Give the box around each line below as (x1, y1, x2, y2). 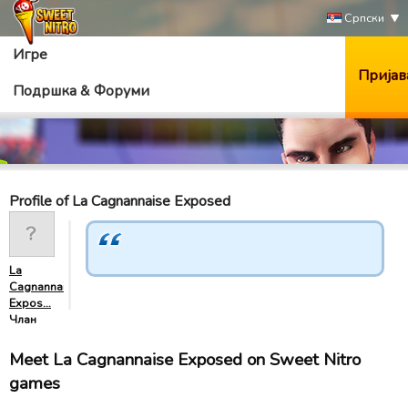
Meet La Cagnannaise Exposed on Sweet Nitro (9, 348, 361, 372)
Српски (342, 10, 384, 26)
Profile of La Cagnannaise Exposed (9, 191, 230, 211)
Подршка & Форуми (13, 81, 149, 101)
